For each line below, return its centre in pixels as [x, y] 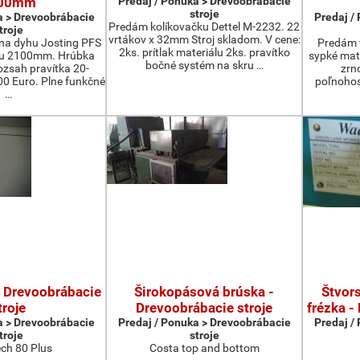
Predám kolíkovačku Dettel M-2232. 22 [204, 27]
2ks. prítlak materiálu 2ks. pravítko [204, 52]
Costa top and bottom [204, 348]
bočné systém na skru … [204, 65]
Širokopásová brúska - [204, 292]
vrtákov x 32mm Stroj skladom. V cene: [204, 39]
